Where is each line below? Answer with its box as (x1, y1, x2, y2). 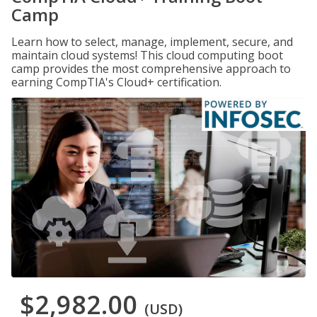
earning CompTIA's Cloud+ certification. (11, 74, 221, 90)
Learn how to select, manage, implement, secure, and (11, 34, 293, 50)
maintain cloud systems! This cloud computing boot (11, 47, 283, 63)
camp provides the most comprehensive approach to (11, 61, 291, 76)
